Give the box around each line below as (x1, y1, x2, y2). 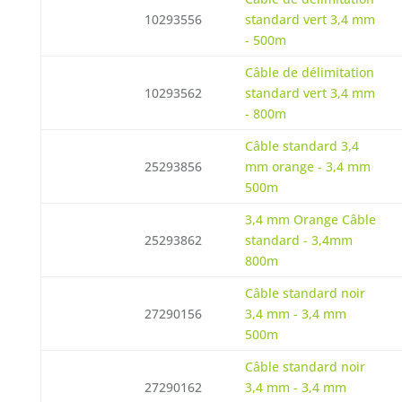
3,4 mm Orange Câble (244, 211, 376, 228)
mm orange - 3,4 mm (244, 158, 371, 175)
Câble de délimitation (244, 64, 374, 81)
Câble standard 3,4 (244, 137, 359, 154)
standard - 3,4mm (244, 232, 353, 249)
